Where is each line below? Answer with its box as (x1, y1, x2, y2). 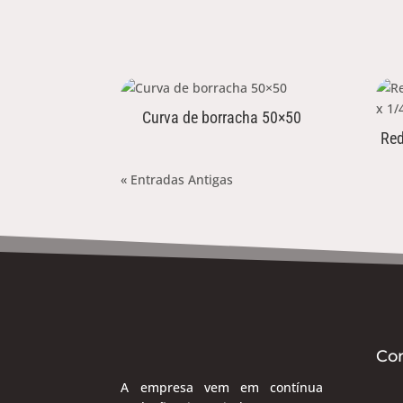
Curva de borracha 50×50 (142, 107, 302, 127)
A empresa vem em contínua (121, 378, 323, 396)
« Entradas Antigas (121, 170, 234, 188)
